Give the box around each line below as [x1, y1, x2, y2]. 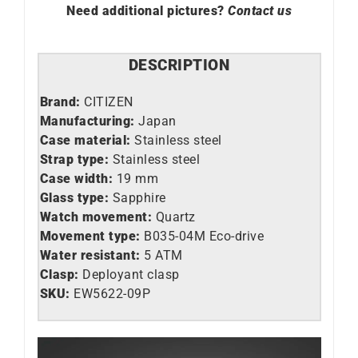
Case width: [39, 170, 113, 186]
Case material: [39, 132, 131, 148]
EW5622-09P [74, 285, 150, 301]
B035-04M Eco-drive [140, 228, 264, 244]
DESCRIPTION [128, 56, 230, 74]
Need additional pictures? [66, 2, 228, 18]
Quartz [155, 209, 196, 225]
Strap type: [39, 151, 109, 167]
